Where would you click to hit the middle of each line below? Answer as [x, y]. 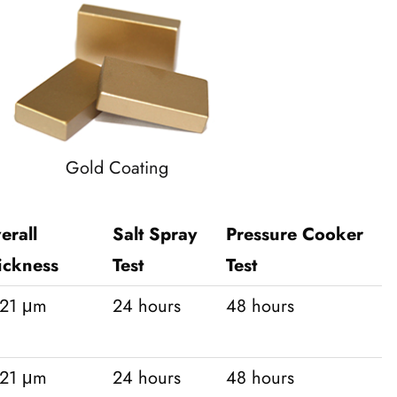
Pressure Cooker [294, 235]
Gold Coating [117, 168]
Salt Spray [154, 235]
